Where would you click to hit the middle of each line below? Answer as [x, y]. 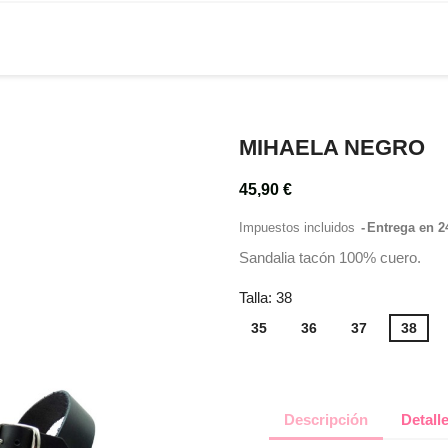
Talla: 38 [265, 297]
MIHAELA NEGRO [332, 147]
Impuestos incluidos [299, 227]
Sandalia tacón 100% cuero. [330, 257]
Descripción [326, 419]
